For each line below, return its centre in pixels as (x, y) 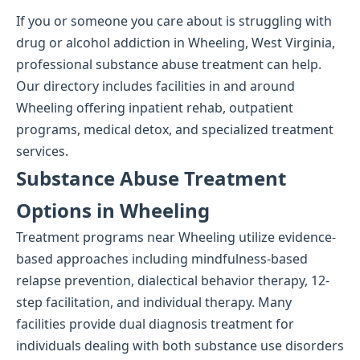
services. (42, 151)
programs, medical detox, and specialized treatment (175, 129)
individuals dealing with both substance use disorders (180, 346)
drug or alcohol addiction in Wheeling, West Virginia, (176, 43)
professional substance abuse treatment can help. (169, 64)
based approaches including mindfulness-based (162, 259)
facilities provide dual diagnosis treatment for (155, 324)
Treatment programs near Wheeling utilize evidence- (176, 237)
